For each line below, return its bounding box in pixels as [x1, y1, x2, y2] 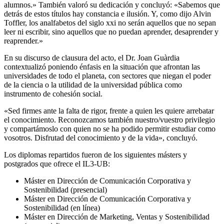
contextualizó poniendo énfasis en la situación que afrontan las [4, 62, 200, 71]
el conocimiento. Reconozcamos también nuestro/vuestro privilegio [4, 115, 215, 124]
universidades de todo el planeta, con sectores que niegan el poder [4, 71, 211, 80]
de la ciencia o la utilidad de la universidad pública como [4, 80, 182, 89]
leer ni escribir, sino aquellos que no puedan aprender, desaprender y [4, 27, 218, 36]
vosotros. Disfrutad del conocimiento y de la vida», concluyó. [4, 133, 197, 142]
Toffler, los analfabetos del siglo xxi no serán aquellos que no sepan [4, 18, 216, 27]
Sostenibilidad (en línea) [24, 203, 100, 212]
